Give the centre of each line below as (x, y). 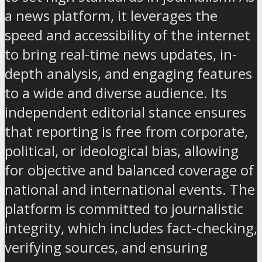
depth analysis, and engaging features (128, 73)
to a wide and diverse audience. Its (116, 92)
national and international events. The (130, 189)
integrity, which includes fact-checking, (131, 227)
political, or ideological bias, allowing (122, 150)
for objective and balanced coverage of (129, 170)
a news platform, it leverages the (111, 15)
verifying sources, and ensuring (106, 247)
